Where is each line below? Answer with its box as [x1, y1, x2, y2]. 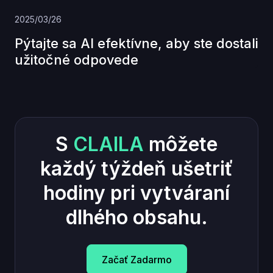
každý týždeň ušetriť [40, 156, 233, 180]
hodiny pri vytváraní [43, 180, 230, 205]
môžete [144, 132, 218, 156]
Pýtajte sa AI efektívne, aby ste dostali [15, 35, 258, 51]
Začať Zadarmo [101, 253, 172, 266]
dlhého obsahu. [65, 205, 208, 229]
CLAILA [73, 132, 144, 156]
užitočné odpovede [15, 51, 138, 68]
